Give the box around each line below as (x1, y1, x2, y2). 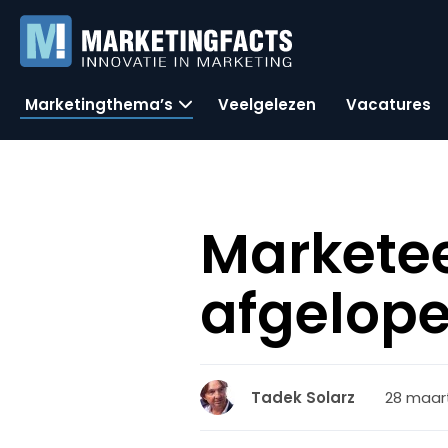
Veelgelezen (218, 93, 316, 115)
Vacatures (346, 93, 431, 115)
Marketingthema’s (25, 93, 173, 115)
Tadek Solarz (251, 387, 356, 408)
